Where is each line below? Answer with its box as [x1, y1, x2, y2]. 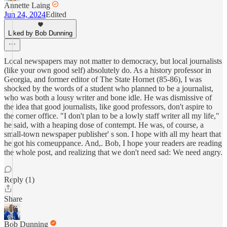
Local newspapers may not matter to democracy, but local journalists [4, 57, 222, 65]
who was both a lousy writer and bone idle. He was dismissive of [4, 93, 212, 102]
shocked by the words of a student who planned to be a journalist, [4, 84, 213, 93]
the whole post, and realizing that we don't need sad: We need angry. [4, 148, 222, 157]
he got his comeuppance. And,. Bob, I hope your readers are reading [4, 139, 222, 147]
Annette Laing [4, 1, 50, 10]
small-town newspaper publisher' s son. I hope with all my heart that [4, 130, 221, 138]
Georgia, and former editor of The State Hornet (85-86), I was [4, 75, 202, 84]
